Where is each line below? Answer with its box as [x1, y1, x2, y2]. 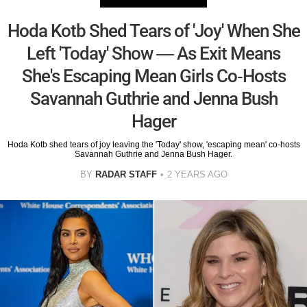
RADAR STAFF [95, 169, 157, 180]
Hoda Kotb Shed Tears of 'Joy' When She [7, 20, 300, 41]
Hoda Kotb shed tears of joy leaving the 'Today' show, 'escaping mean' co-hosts [7, 139, 300, 149]
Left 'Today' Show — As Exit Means [27, 42, 280, 64]
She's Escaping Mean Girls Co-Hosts [21, 65, 286, 86]
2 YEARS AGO [167, 169, 228, 180]
